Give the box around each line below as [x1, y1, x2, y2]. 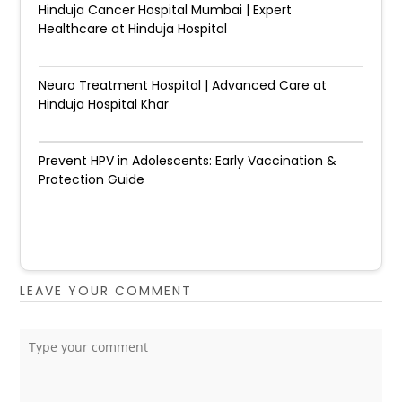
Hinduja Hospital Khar [39, 95, 170, 113]
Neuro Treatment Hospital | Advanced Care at [39, 76, 328, 94]
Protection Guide [39, 170, 145, 188]
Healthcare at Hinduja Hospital [39, 20, 228, 38]
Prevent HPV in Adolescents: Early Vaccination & [39, 152, 337, 170]
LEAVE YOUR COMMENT [20, 282, 193, 300]
